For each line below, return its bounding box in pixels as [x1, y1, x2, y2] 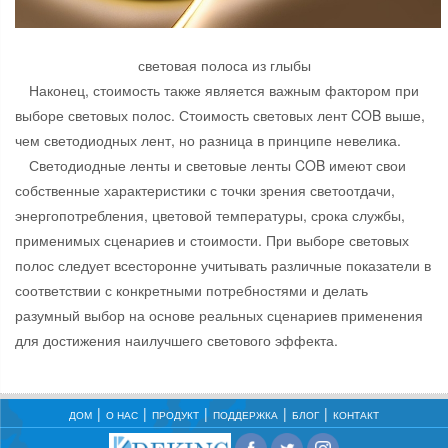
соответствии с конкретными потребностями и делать [15, 280, 368, 301]
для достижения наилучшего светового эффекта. [15, 330, 338, 351]
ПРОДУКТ [152, 408, 199, 423]
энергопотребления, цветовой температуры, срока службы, [15, 205, 405, 226]
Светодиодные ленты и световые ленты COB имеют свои [29, 155, 406, 176]
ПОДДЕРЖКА [213, 408, 278, 423]
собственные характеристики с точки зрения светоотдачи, [15, 180, 395, 201]
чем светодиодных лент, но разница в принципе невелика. [15, 130, 401, 151]
